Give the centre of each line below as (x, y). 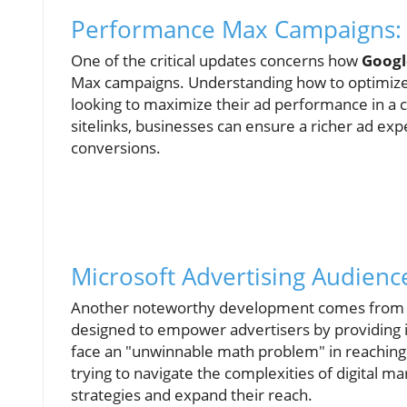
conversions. (116, 148)
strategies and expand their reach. (192, 395)
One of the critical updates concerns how (216, 60)
